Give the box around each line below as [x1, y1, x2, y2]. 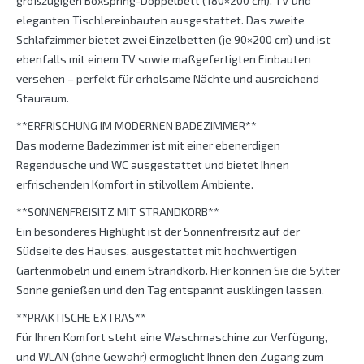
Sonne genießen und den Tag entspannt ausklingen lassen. [16, 283, 324, 297]
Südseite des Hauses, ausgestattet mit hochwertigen [16, 244, 297, 258]
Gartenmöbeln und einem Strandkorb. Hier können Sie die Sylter [16, 263, 340, 278]
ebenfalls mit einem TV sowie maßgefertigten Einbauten [16, 52, 311, 67]
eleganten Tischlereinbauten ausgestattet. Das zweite [16, 13, 305, 28]
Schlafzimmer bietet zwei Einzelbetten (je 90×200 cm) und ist [16, 32, 331, 47]
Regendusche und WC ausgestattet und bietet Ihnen [16, 158, 289, 172]
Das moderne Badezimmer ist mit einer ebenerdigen [16, 138, 280, 153]
